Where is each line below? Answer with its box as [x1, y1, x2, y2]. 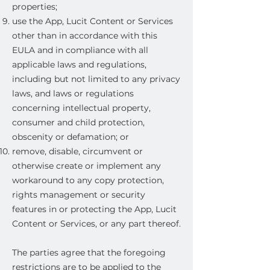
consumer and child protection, [12, 117, 145, 128]
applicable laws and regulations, [12, 59, 146, 70]
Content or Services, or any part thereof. [12, 218, 181, 229]
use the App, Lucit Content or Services [12, 16, 173, 27]
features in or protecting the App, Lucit [12, 204, 177, 215]
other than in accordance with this [12, 30, 157, 41]
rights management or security [12, 189, 145, 200]
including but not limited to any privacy [12, 74, 180, 84]
